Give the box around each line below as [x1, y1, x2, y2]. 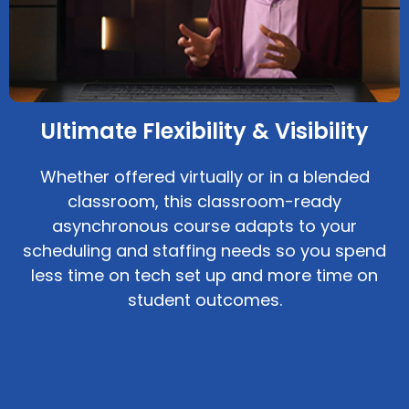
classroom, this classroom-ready [68, 190, 341, 214]
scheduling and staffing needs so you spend [23, 239, 386, 263]
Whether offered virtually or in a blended [39, 165, 370, 189]
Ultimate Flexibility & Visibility [40, 116, 369, 147]
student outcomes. [127, 288, 282, 312]
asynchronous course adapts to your [52, 215, 357, 238]
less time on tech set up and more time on [31, 264, 378, 288]
